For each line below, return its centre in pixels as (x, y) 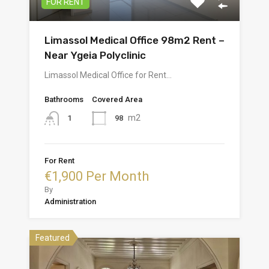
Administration (70, 202)
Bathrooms (64, 100)
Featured (53, 238)
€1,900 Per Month (97, 177)
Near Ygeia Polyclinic (95, 56)
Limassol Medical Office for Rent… (108, 75)
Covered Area (117, 100)
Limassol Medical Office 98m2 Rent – (134, 41)
